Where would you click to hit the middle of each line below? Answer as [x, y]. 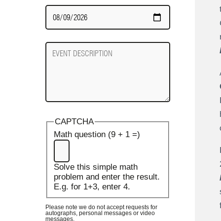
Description [66, 57]
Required [62, 19]
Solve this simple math [95, 167]
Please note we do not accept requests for [101, 207]
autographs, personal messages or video [100, 213]
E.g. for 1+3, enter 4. [92, 187]
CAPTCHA [74, 122]
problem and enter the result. [107, 177]
